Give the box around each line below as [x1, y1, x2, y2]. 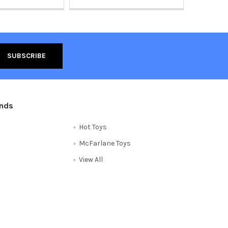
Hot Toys [78, 122, 107, 131]
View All [78, 155, 103, 164]
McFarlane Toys [78, 138, 131, 148]
